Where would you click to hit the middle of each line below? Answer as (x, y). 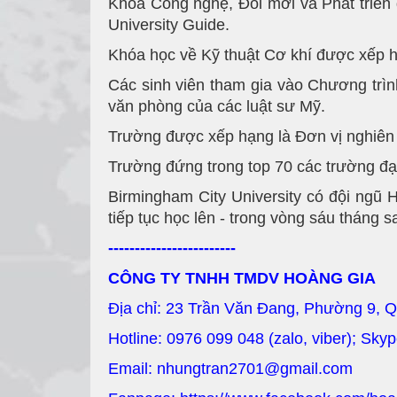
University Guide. (169, 25)
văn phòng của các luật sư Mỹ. (217, 107)
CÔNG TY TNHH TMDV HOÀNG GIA (242, 279)
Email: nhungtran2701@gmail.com (230, 369)
